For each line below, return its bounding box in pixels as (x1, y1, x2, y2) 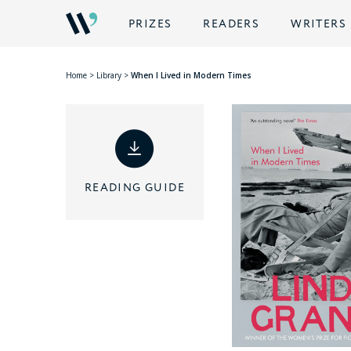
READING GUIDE (84, 180, 186, 196)
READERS (203, 16, 260, 32)
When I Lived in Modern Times (131, 70, 251, 81)
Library (96, 70, 121, 81)
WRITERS (291, 16, 347, 32)
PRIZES (128, 16, 172, 32)
